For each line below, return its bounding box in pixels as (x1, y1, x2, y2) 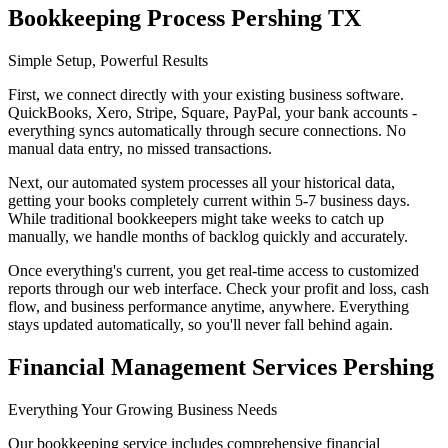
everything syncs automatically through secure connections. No (8, 122, 406, 140)
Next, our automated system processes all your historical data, (8, 174, 395, 192)
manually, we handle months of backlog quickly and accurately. (8, 228, 408, 246)
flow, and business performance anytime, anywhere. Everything (8, 298, 409, 316)
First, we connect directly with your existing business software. (8, 86, 404, 104)
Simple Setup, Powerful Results (8, 52, 208, 70)
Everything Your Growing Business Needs (8, 401, 277, 419)
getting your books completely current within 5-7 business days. (8, 192, 410, 210)
